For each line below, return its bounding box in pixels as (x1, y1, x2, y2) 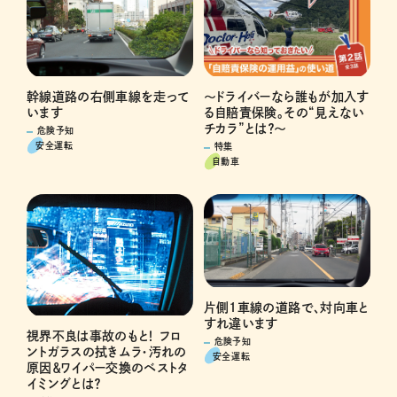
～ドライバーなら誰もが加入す (203, 90, 370, 104)
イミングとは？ (27, 377, 101, 390)
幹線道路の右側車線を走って (27, 90, 190, 104)
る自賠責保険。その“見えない (203, 106, 365, 120)
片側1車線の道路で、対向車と (203, 300, 369, 314)
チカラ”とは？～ (203, 122, 286, 136)
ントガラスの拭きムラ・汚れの (27, 345, 187, 358)
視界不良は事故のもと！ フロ (27, 329, 183, 342)
